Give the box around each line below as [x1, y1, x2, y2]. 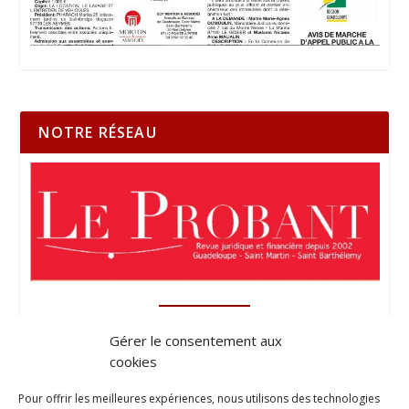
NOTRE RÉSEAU [38, 122, 157, 143]
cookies [110, 352, 157, 371]
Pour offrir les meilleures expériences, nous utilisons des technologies [18, 391, 380, 406]
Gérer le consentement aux [110, 331, 282, 350]
